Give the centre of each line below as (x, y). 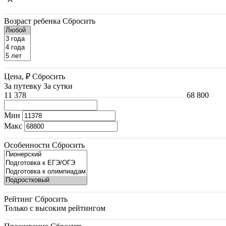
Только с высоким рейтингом (55, 208)
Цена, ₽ (17, 76)
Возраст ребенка (32, 21)
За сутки (58, 86)
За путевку (23, 86)
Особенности (27, 145)
